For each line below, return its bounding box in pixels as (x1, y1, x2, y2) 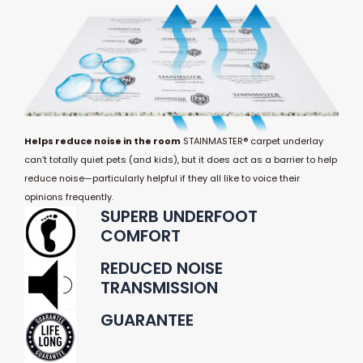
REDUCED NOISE (100, 257, 223, 280)
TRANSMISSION (100, 276, 218, 300)
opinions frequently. (24, 190, 113, 204)
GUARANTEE (100, 309, 194, 332)
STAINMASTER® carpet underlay (181, 135, 323, 148)
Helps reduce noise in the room (24, 135, 181, 148)
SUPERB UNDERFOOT (100, 205, 258, 228)
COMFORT (100, 224, 181, 248)
